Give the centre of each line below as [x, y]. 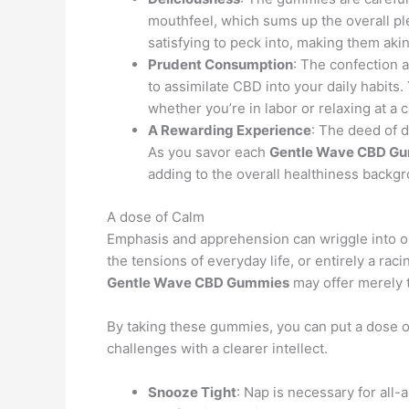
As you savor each [209, 152]
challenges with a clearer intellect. [217, 348]
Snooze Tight [192, 392]
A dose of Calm [156, 216]
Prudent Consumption [220, 64]
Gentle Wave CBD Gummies [198, 282]
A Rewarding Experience [230, 130]
